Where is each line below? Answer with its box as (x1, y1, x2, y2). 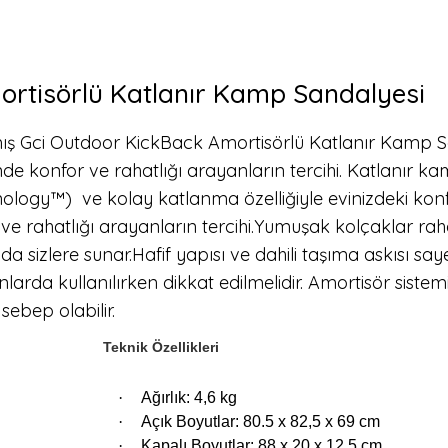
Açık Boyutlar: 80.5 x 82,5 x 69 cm (141, 413, 380, 430)
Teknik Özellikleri (99, 339, 219, 355)
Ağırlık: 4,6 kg (141, 389, 237, 406)
